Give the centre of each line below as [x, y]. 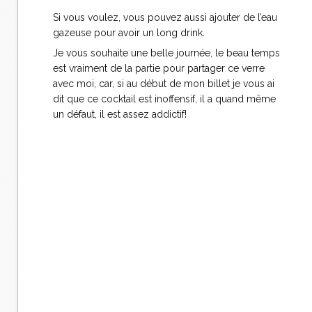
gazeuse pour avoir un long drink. [129, 33]
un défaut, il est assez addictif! [120, 114]
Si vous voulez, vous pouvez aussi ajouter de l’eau [165, 17]
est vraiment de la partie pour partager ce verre [159, 68]
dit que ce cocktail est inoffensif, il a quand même [164, 99]
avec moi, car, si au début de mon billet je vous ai [164, 84]
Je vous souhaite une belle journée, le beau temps [166, 53]
